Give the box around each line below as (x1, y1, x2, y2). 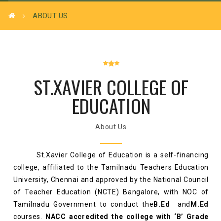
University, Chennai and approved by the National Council (13, 176, 209, 184)
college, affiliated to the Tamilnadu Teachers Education (13, 163, 209, 171)
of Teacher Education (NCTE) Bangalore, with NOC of (13, 188, 209, 196)
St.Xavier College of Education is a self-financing (21, 151, 209, 159)
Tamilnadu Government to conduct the (13, 200, 154, 208)
